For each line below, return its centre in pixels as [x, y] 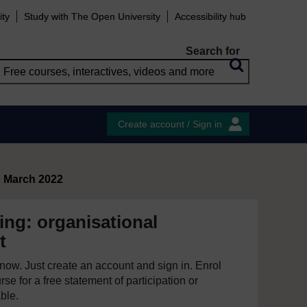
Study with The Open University [92, 16]
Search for [213, 51]
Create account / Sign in [170, 124]
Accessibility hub [210, 16]
